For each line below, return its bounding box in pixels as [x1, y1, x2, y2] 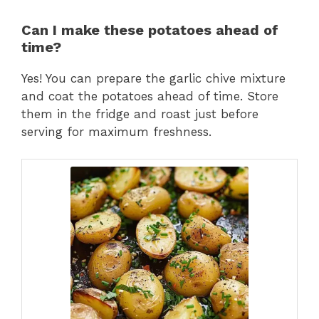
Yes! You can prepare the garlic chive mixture [21, 70, 286, 85]
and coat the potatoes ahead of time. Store [21, 88, 278, 103]
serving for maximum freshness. [21, 124, 211, 139]
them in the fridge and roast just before [21, 106, 258, 121]
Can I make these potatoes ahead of [21, 21, 278, 38]
